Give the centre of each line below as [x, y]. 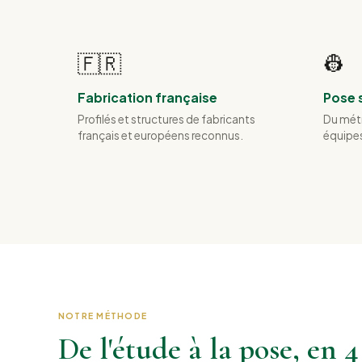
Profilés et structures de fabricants [166, 120]
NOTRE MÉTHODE [103, 316]
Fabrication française [147, 97]
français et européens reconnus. [160, 136]
